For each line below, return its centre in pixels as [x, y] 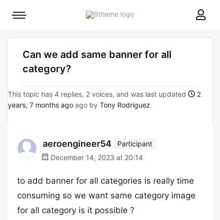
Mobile [29, 17]
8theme [146, 14]
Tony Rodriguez [125, 105]
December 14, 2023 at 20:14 [96, 157]
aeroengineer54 [77, 144]
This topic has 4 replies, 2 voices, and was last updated [98, 94]
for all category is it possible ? [76, 210]
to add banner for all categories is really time [106, 181]
